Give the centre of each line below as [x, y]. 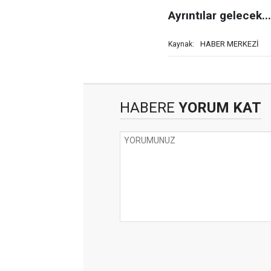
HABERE [147, 108]
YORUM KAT [218, 108]
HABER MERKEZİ [230, 44]
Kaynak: [181, 44]
